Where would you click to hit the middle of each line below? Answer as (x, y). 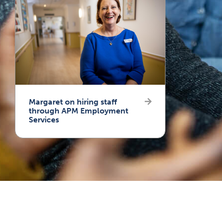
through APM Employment (78, 111)
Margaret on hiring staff (73, 102)
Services (44, 120)
